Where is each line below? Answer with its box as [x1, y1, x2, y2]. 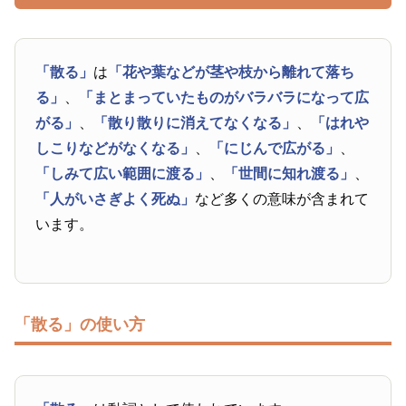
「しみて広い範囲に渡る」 [35, 165, 210, 181]
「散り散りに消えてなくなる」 [93, 114, 297, 130]
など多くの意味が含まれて [195, 190, 370, 207]
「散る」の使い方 [14, 314, 145, 333]
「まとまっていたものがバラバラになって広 [79, 89, 370, 105]
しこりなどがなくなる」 [35, 140, 196, 156]
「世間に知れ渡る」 [224, 165, 355, 181]
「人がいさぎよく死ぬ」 [35, 190, 196, 207]
